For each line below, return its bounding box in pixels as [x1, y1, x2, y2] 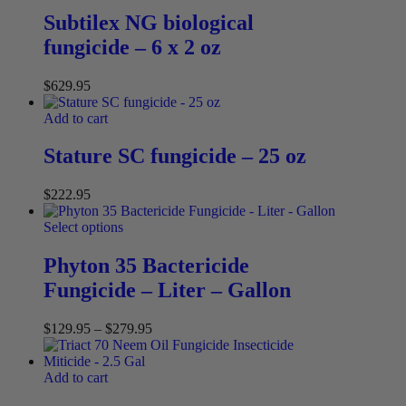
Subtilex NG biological [43, 10, 254, 34]
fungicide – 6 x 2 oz [43, 34, 221, 59]
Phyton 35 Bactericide [43, 254, 249, 278]
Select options [43, 219, 123, 236]
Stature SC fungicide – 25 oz [43, 144, 306, 169]
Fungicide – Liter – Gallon [43, 278, 291, 303]
